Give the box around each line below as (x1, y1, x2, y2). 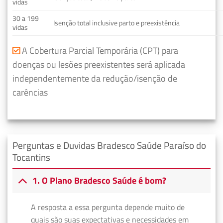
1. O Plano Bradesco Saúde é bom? (32, 174, 167, 188)
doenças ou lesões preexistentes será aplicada (12, 58, 185, 72)
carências (12, 86, 48, 100)
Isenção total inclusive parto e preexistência (53, 17, 180, 29)
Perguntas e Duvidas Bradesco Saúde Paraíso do (12, 138, 206, 153)
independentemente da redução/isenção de (12, 72, 177, 86)
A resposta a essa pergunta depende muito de (30, 201, 185, 213)
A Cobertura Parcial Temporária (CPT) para (22, 44, 178, 58)
